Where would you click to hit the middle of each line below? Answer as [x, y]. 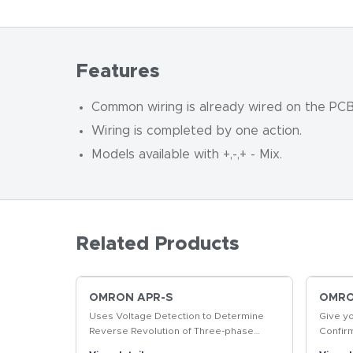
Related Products [158, 244]
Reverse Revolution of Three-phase [171, 331]
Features [118, 72]
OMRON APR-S [131, 298]
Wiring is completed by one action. [197, 131]
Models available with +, [162, 154]
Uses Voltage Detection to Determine [176, 316]
